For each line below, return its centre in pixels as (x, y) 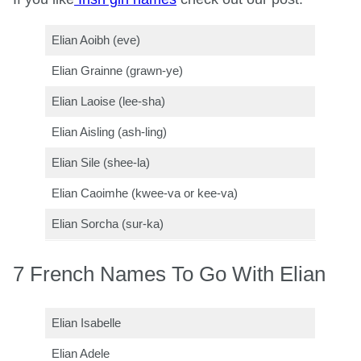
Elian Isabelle (87, 323)
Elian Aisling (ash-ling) (110, 132)
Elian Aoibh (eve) (96, 40)
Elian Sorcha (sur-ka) (108, 224)
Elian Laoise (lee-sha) (109, 101)
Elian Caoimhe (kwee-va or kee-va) (145, 193)
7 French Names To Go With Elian (169, 274)
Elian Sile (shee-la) (101, 162)
